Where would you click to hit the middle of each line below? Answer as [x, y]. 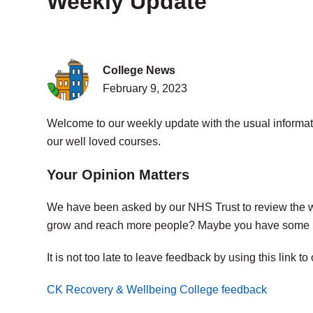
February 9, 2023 [145, 88]
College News [139, 70]
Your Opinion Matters [118, 175]
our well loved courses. [104, 141]
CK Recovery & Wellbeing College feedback [157, 290]
